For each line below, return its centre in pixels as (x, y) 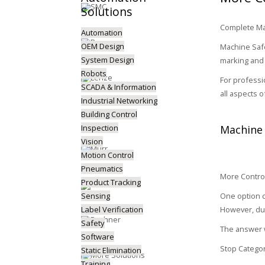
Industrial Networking (119, 101)
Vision (92, 141)
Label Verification (112, 209)
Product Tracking (111, 182)
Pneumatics (102, 169)
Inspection (100, 128)
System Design (108, 60)
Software (98, 237)
